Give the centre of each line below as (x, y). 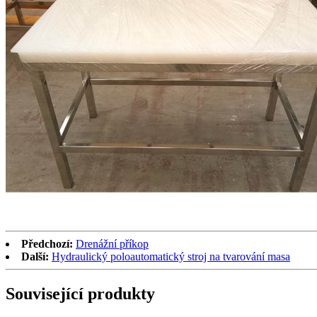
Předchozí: (47, 244)
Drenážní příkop (112, 244)
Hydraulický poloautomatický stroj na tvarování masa (171, 257)
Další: (35, 257)
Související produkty (80, 294)
